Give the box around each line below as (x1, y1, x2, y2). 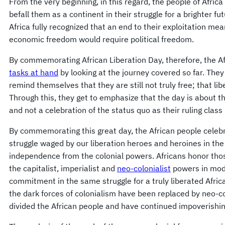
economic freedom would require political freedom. (9, 34, 194, 45)
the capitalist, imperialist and (9, 163, 117, 174)
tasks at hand (9, 67, 58, 78)
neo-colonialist (117, 163, 171, 174)
